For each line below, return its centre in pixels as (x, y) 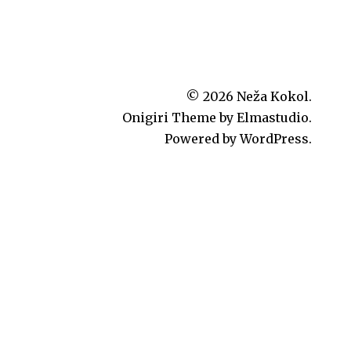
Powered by (202, 139)
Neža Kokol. (274, 96)
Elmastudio (273, 118)
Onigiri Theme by (179, 118)
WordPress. (276, 139)
